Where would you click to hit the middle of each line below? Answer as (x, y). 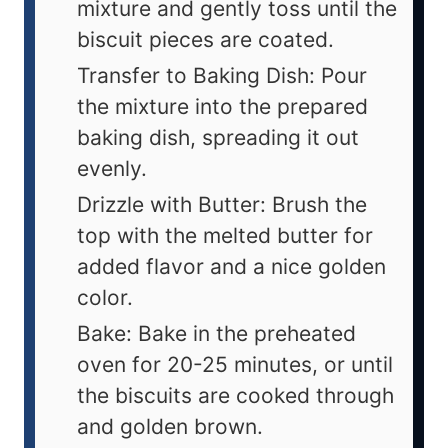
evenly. (112, 168)
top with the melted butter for (225, 235)
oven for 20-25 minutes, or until (235, 364)
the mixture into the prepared (222, 106)
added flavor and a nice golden (231, 266)
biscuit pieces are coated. (205, 39)
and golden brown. (170, 426)
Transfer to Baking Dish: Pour (222, 75)
